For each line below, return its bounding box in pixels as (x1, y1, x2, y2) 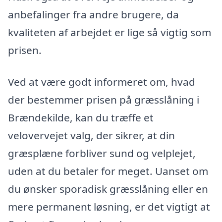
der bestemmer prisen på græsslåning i (8, 93, 199, 107)
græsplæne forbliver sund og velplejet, (8, 146, 196, 161)
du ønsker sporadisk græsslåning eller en (8, 182, 208, 196)
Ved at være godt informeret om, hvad (8, 75, 195, 89)
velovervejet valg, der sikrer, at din (8, 128, 175, 143)
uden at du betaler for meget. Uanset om (8, 164, 208, 178)
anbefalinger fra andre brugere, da (8, 7, 179, 22)
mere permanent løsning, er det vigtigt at (8, 200, 210, 214)
